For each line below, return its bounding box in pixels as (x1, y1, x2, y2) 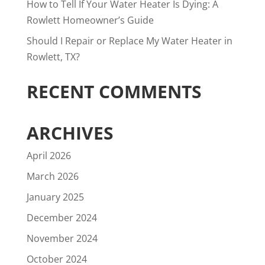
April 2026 (26, 148, 71, 162)
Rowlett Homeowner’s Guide (26, 13, 154, 27)
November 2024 (26, 231, 98, 245)
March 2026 (26, 169, 79, 183)
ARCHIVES (26, 120, 114, 145)
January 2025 (26, 190, 84, 203)
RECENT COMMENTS (26, 79, 202, 104)
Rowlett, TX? (26, 50, 80, 63)
